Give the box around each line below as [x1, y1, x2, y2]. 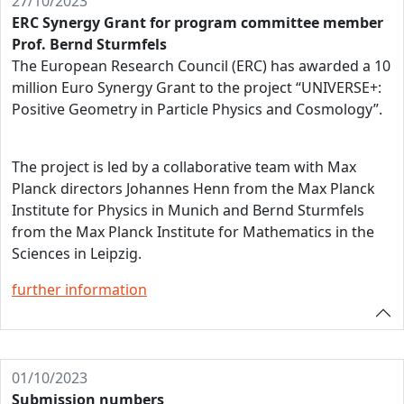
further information [12, 280, 147, 299]
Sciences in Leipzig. [12, 243, 142, 263]
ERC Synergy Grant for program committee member [12, 13, 383, 32]
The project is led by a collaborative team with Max [12, 157, 356, 177]
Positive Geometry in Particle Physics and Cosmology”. [12, 99, 382, 119]
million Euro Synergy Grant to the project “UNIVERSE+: [12, 78, 381, 97]
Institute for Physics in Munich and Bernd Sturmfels [12, 200, 364, 220]
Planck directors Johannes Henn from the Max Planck [12, 179, 375, 198]
